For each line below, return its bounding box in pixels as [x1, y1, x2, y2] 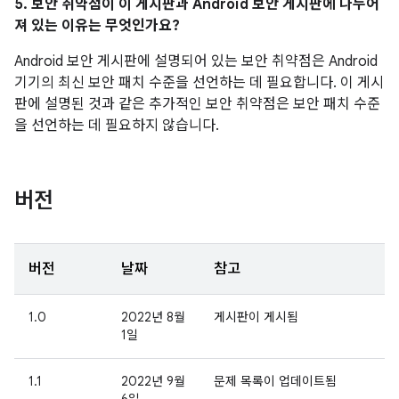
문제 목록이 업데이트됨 [214, 373, 337, 389]
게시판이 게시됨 [214, 309, 298, 325]
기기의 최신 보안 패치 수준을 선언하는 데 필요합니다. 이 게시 [14, 74, 384, 92]
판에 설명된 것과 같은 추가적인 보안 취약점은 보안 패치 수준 [14, 95, 380, 113]
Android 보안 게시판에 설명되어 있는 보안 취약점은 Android [14, 53, 378, 70]
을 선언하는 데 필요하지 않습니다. [14, 117, 219, 134]
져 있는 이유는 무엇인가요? [14, 17, 180, 35]
